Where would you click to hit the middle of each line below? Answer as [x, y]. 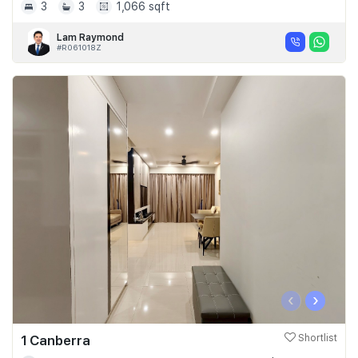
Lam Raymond [90, 37]
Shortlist [316, 338]
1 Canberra [56, 340]
